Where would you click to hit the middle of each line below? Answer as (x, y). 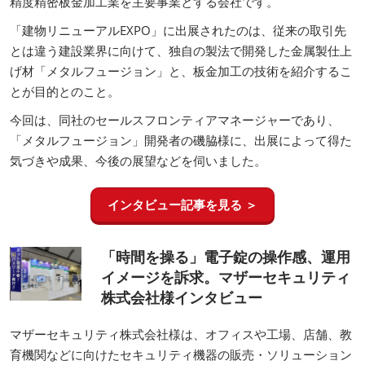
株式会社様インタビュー (182, 297)
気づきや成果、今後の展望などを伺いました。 (138, 160)
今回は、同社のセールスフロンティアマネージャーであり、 (175, 119)
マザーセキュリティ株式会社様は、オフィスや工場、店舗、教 (181, 334)
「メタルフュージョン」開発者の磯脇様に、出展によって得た (181, 140)
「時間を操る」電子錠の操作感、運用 (226, 256)
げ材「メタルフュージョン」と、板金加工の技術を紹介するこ (181, 70)
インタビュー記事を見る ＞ (182, 204)
